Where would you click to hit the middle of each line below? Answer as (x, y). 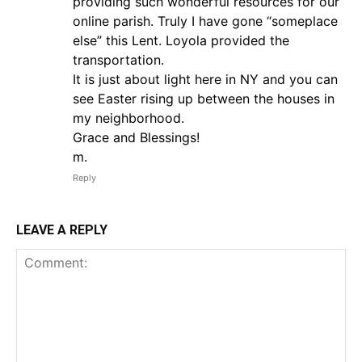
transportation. (118, 59)
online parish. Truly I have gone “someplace (205, 21)
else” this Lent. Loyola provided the (181, 40)
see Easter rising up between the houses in (204, 98)
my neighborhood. (128, 118)
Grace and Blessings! (136, 137)
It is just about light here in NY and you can (205, 79)
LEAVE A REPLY (62, 229)
